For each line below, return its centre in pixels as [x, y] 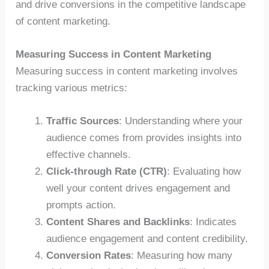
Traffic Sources [83, 121]
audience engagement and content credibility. [147, 238]
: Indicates [213, 222]
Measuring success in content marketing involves [127, 71]
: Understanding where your [181, 121]
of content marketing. [63, 21]
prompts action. [81, 205]
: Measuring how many [182, 255]
